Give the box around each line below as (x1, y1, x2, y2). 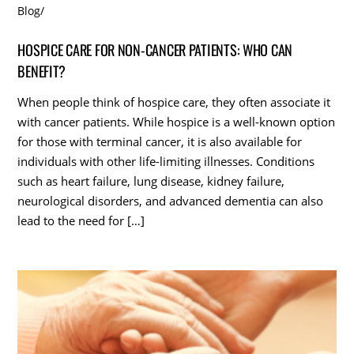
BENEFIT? (17, 59, 66, 81)
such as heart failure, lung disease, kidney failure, (17, 173, 285, 190)
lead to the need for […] (17, 213, 145, 229)
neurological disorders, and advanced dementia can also (17, 193, 324, 209)
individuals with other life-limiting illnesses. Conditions (17, 153, 315, 170)
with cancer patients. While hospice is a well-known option (17, 114, 336, 130)
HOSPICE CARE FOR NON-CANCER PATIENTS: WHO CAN (17, 38, 293, 60)
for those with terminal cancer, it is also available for (17, 134, 303, 150)
